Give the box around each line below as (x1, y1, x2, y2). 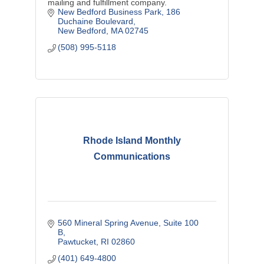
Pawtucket (58, 236, 97, 246)
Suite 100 (163, 217, 199, 227)
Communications (93, 151, 170, 162)
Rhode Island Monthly (82, 136, 181, 146)
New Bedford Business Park (58, 6, 162, 16)
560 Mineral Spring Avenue (58, 217, 159, 227)
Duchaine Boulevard (58, 16, 134, 26)
